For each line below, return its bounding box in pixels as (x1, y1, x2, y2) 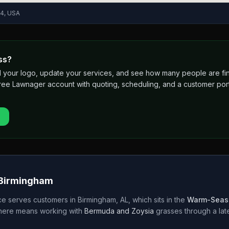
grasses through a (156, 207, 219, 215)
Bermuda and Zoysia (84, 207, 154, 215)
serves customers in (6, 195, 78, 204)
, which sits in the (128, 195, 185, 204)
